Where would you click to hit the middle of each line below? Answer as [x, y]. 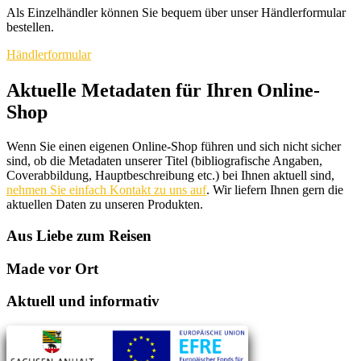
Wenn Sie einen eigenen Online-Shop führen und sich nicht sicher [174, 147]
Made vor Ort [52, 268]
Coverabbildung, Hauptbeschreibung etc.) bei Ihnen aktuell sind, [170, 176]
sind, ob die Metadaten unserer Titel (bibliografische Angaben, [164, 161]
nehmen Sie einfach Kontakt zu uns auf [106, 190]
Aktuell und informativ [83, 301]
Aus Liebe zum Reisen [79, 235]
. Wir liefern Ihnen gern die [275, 190]
